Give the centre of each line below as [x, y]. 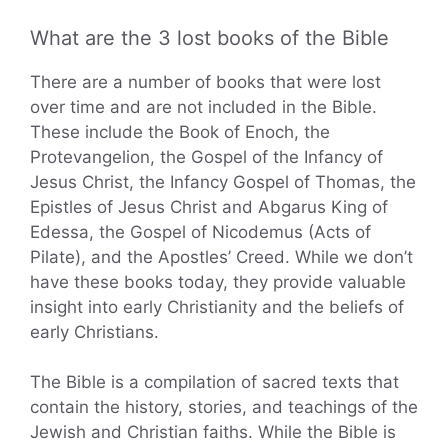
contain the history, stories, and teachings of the [224, 407]
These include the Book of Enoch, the [180, 131]
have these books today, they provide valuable [218, 281]
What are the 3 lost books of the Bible [209, 37]
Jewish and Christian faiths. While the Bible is [213, 432]
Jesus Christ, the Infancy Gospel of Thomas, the [223, 181]
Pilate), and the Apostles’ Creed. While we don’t [221, 256]
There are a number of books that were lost [205, 81]
